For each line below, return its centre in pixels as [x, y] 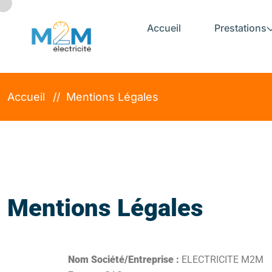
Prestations [240, 28]
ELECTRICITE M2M [221, 260]
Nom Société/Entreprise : [124, 260]
